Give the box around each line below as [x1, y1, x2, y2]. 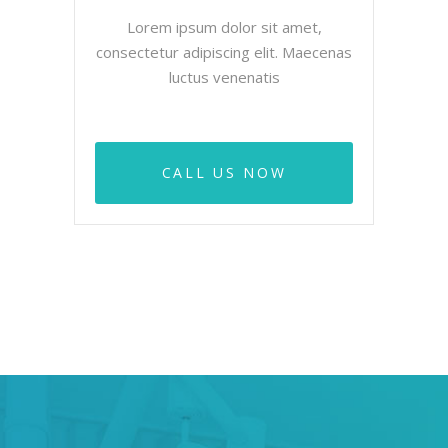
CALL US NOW [161, 162, 287, 182]
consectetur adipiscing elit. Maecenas [96, 41, 352, 62]
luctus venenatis [168, 66, 280, 87]
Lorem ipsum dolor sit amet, [126, 16, 322, 37]
